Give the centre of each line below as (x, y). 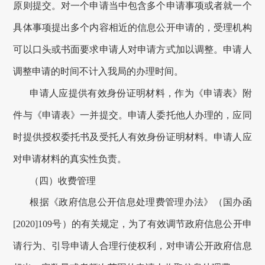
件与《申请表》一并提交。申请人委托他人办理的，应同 (132, 115)
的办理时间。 (155, 72)
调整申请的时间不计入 (61, 72)
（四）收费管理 (63, 181)
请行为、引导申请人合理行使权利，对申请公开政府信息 (132, 246)
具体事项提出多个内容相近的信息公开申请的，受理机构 (132, 28)
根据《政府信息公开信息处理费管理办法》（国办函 (141, 202)
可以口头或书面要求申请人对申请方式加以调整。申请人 (132, 50)
